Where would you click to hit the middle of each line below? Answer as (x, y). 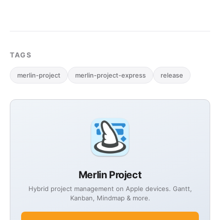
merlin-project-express (110, 75)
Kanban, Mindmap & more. (110, 198)
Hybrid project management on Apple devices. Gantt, (110, 189)
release (172, 75)
